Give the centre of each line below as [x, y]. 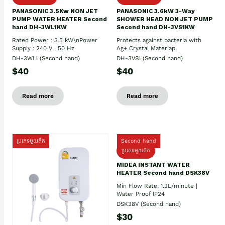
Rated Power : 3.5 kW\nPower [55, 40]
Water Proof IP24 [141, 194]
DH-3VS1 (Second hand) [150, 58]
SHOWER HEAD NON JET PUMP [165, 19]
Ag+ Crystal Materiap [146, 48]
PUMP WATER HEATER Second [60, 19]
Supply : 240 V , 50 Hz [43, 48]
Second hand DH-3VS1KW [156, 27]
